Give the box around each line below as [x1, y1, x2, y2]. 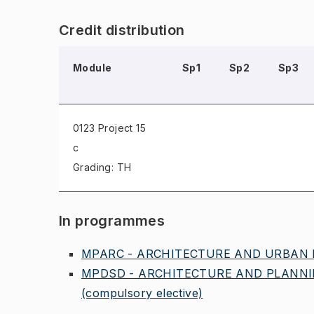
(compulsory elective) [81, 286, 203, 300]
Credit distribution [59, 22, 185, 39]
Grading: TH [73, 161, 132, 173]
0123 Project [73, 122, 133, 134]
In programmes [59, 212, 165, 229]
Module [73, 62, 112, 74]
